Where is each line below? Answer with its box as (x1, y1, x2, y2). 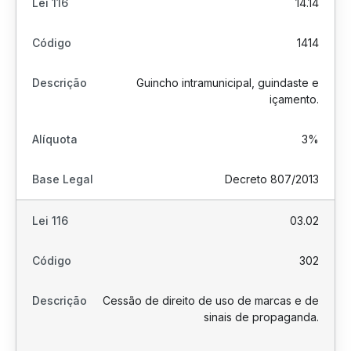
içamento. (270, 92, 319, 106)
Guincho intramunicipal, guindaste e (136, 76, 319, 89)
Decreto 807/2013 (225, 172, 319, 186)
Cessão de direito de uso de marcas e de (103, 294, 319, 307)
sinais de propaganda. (204, 310, 319, 324)
